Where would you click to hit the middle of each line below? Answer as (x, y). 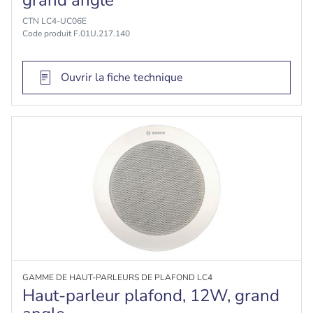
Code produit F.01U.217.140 (76, 34)
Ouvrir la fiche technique (122, 78)
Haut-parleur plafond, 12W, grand (151, 296)
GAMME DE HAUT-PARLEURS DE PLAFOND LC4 (117, 277)
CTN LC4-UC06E (54, 21)
